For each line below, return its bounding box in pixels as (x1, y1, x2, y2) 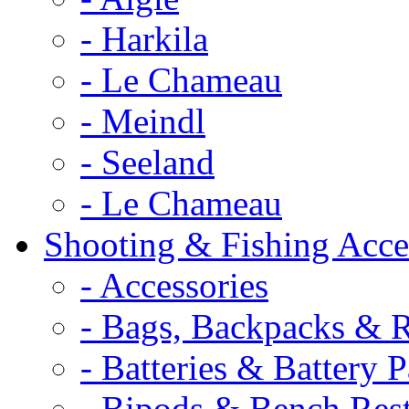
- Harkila (80, 18, 208, 58)
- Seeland (80, 142, 215, 182)
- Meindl (80, 100, 205, 141)
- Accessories (80, 265, 268, 305)
